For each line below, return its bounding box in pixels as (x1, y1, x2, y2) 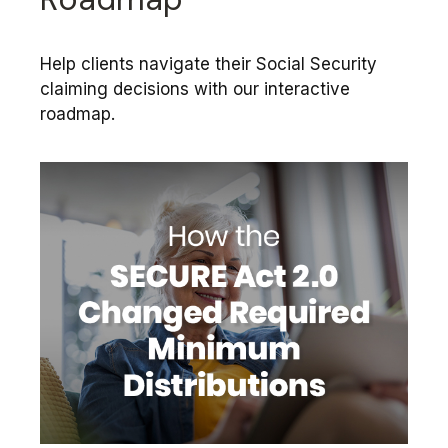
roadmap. (40, 104, 115, 125)
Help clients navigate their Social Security (40, 54, 377, 75)
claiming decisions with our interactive (40, 79, 350, 100)
